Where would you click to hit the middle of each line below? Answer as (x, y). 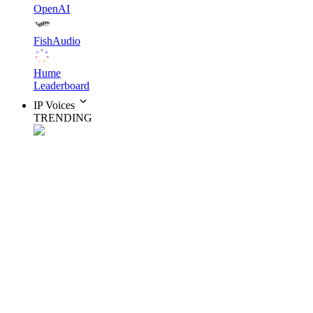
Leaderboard (61, 86)
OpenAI (52, 9)
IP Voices (54, 105)
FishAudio (57, 41)
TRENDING (63, 118)
